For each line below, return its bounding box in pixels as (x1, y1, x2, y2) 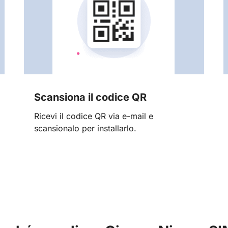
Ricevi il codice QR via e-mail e (34, 110, 153, 121)
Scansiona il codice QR (34, 91, 147, 104)
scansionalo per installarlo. (34, 123, 136, 133)
